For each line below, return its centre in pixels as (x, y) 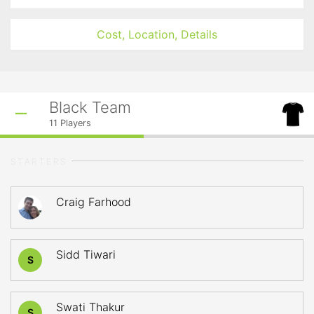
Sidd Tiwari (86, 254)
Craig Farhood (94, 202)
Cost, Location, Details (157, 34)
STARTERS (39, 162)
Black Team (90, 107)
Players (74, 123)
